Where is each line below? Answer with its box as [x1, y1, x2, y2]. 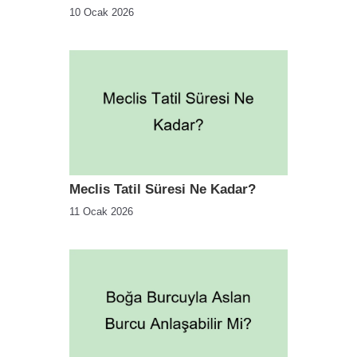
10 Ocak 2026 [69, 6, 134, 19]
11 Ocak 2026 [69, 205, 133, 218]
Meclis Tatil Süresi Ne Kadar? [69, 181, 256, 197]
